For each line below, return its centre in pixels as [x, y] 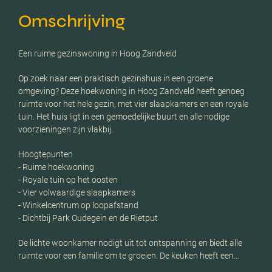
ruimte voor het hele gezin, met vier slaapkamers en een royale [134, 104]
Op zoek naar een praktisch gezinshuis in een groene [116, 78]
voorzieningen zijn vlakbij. [66, 129]
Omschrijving [72, 21]
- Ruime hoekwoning [56, 167]
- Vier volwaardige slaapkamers [77, 192]
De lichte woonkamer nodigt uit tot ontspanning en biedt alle [131, 243]
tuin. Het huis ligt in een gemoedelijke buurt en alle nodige [124, 116]
